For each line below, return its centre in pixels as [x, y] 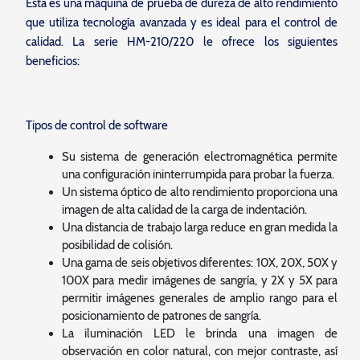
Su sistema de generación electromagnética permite [200, 157]
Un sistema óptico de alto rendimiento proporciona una [200, 192]
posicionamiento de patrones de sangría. [161, 316]
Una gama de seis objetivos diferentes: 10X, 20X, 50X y [200, 263]
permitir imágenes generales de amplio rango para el [200, 298]
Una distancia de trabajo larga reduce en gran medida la [200, 227]
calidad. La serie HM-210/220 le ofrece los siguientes [182, 42]
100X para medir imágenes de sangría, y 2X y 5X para [200, 280]
